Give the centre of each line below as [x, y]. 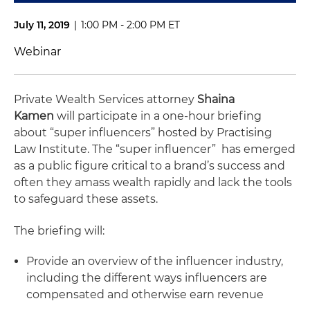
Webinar [37, 52]
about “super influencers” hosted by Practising [143, 133]
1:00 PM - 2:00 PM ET [130, 25]
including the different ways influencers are [147, 278]
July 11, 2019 [42, 25]
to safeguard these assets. [86, 199]
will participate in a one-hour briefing [158, 116]
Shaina [216, 99]
